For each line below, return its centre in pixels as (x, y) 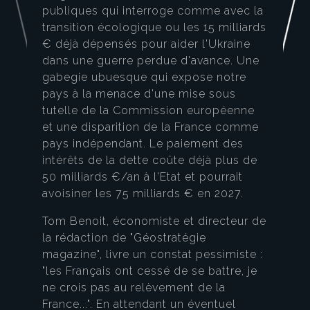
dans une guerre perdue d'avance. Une (151, 61)
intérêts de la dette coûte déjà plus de (150, 161)
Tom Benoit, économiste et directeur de (154, 221)
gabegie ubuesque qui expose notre (144, 77)
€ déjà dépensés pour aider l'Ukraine (146, 44)
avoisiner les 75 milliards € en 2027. (143, 194)
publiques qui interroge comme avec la (153, 11)
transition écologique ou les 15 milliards (154, 28)
